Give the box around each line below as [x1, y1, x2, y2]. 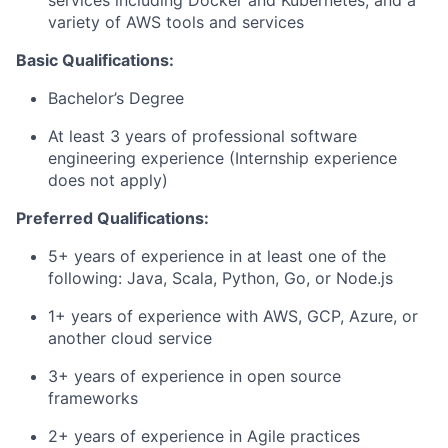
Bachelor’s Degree [48, 88, 184, 108]
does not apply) [48, 170, 168, 190]
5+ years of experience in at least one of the [48, 246, 386, 266]
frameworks [48, 388, 138, 408]
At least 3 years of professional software [48, 126, 357, 146]
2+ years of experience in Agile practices [48, 426, 360, 446]
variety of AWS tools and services [48, 12, 304, 32]
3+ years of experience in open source [48, 366, 341, 386]
